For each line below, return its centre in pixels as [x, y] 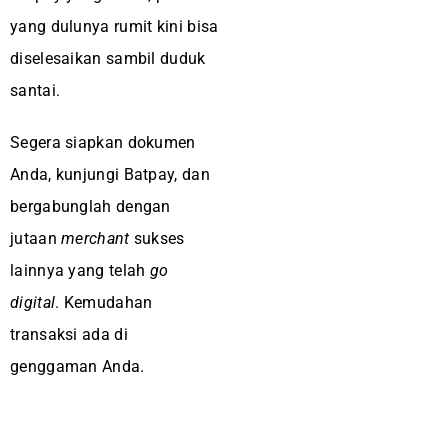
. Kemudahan [104, 302]
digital [33, 302]
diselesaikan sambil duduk [108, 58]
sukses [157, 238]
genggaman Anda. [77, 366]
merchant [95, 238]
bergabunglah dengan [90, 206]
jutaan [36, 238]
